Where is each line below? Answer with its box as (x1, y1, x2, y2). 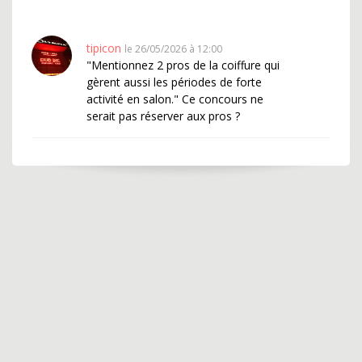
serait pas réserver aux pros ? (86, 108, 240, 124)
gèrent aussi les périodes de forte (86, 74, 262, 90)
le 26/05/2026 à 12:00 (124, 42, 222, 56)
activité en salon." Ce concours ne (86, 91, 263, 107)
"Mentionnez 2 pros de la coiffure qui (86, 57, 280, 73)
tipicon (86, 40, 121, 56)
